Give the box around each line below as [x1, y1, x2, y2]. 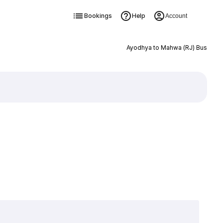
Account [165, 12, 187, 19]
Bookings [84, 12, 112, 19]
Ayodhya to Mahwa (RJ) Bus [126, 44, 207, 51]
